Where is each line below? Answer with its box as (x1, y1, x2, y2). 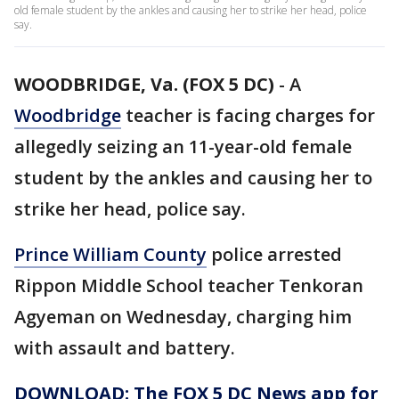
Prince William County (14, 242, 207, 266)
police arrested (207, 242, 342, 266)
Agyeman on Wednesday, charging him (14, 305, 352, 329)
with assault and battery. (14, 336, 235, 360)
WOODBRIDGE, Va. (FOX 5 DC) (14, 72, 274, 96)
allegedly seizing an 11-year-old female (14, 134, 352, 159)
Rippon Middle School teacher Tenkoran (14, 273, 363, 297)
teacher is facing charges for (121, 103, 375, 127)
